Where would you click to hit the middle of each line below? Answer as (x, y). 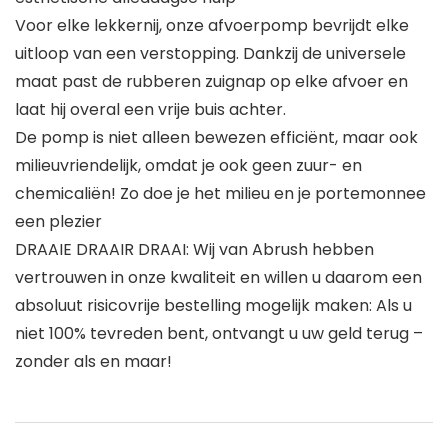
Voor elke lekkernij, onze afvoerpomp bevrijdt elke (212, 26)
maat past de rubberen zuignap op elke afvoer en (211, 82)
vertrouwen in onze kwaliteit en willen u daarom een (218, 278)
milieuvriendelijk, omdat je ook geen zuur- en (188, 166)
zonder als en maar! (93, 362)
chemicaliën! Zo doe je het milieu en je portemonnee (220, 194)
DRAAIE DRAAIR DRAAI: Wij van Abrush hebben (194, 250)
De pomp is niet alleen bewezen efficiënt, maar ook (216, 138)
